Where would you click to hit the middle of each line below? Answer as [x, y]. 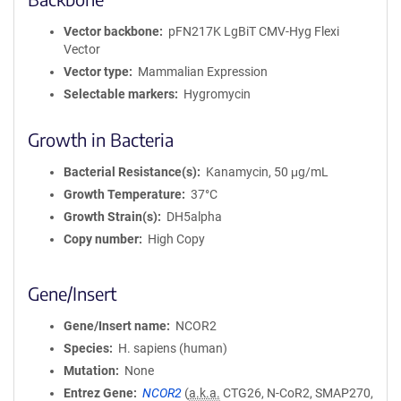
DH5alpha [194, 217]
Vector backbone [111, 31]
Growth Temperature [123, 194]
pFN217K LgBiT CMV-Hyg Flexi [253, 31]
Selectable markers [119, 94]
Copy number [101, 239]
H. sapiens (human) [172, 348]
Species [86, 348]
